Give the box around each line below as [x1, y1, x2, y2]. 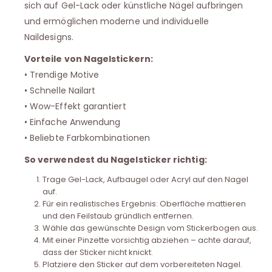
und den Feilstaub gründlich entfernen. [42, 209, 194, 222]
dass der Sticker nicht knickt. [42, 246, 153, 258]
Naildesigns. [24, 30, 73, 43]
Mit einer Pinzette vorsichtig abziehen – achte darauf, [42, 234, 251, 246]
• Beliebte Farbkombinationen [24, 131, 150, 144]
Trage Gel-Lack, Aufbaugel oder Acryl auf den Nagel [42, 173, 248, 185]
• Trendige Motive [24, 68, 100, 81]
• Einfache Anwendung [24, 115, 121, 128]
